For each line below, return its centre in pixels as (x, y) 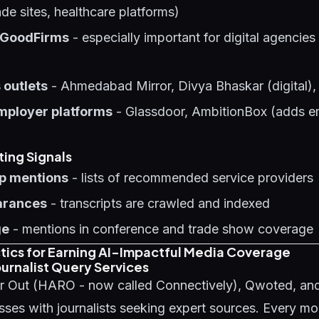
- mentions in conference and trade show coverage (161, 229)
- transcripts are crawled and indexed (158, 203)
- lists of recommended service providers (191, 178)
